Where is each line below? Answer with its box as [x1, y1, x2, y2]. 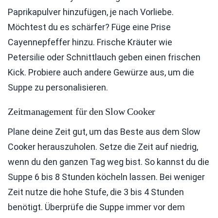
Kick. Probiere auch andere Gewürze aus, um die [8, 67, 194, 77]
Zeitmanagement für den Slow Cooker [8, 106, 156, 117]
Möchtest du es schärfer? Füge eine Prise [8, 22, 171, 32]
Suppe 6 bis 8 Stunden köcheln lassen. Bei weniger [8, 172, 205, 182]
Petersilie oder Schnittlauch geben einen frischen [8, 52, 200, 62]
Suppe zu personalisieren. [8, 82, 108, 92]
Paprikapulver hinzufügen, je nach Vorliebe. [8, 7, 174, 17]
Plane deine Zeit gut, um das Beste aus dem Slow [8, 127, 200, 137]
